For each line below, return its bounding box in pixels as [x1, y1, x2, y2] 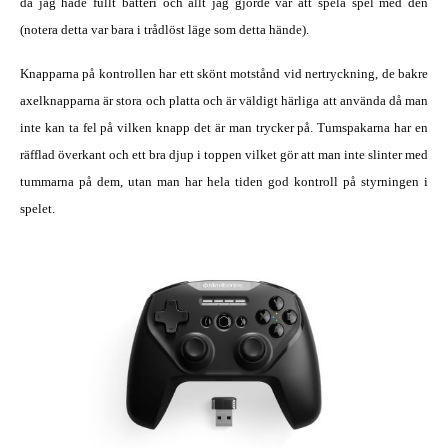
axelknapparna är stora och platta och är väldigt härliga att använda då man [20, 93, 428, 109]
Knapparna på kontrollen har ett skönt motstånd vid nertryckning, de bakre [20, 66, 428, 82]
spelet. [20, 201, 55, 217]
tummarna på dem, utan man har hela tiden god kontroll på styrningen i [20, 174, 428, 190]
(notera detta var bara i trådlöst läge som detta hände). [20, 22, 309, 38]
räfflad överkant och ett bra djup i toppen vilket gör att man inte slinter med [20, 147, 428, 163]
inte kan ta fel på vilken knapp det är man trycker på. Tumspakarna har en [20, 120, 428, 136]
